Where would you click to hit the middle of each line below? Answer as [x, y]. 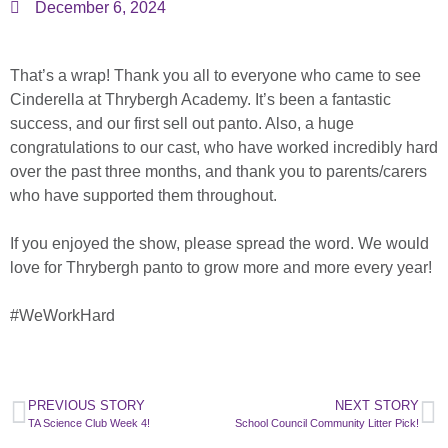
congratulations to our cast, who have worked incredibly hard [224, 148]
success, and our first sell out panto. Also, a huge [182, 124]
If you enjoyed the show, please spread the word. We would [219, 244]
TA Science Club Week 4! [89, 423]
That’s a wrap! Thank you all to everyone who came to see [215, 76]
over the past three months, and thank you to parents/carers [218, 172]
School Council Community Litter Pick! [327, 423]
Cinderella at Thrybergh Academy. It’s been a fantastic [200, 100]
